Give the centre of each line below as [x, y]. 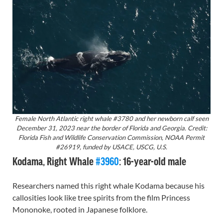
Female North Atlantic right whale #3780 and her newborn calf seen [111, 118]
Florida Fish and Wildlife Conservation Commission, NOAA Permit [111, 137]
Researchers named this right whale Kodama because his [109, 185]
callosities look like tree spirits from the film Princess [101, 197]
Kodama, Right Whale [54, 161]
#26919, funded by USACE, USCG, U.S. [111, 147]
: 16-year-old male [153, 161]
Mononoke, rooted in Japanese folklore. [80, 209]
